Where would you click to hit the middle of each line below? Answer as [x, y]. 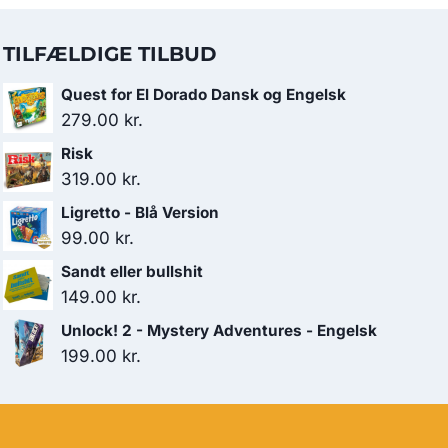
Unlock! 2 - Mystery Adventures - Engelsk [219, 330]
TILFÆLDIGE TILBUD [110, 54]
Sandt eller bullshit [132, 271]
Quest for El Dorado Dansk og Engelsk [203, 94]
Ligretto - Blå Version [140, 212]
